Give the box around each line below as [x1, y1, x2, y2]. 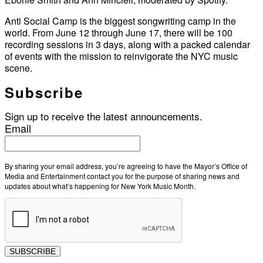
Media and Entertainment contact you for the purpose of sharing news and [5, 171, 240, 181]
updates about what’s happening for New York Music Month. [5, 181, 195, 191]
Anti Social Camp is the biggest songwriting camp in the [5, 14, 236, 28]
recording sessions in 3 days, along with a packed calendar [5, 38, 250, 52]
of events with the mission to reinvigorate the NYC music [5, 49, 238, 63]
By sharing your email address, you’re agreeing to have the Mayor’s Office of [5, 161, 247, 171]
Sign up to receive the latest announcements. [5, 109, 203, 124]
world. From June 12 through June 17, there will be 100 [5, 26, 232, 40]
